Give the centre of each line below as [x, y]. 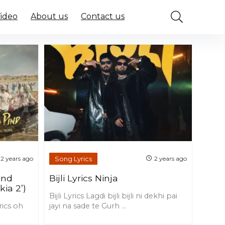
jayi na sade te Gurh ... [88, 206]
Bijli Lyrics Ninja [84, 178]
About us [49, 16]
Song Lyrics [74, 158]
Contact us [103, 16]
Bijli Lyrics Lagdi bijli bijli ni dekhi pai [114, 196]
